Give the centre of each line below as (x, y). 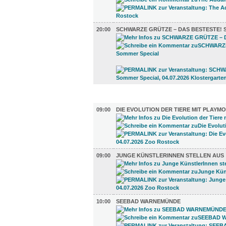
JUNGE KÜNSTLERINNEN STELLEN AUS (170, 155)
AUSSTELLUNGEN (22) (140, 98)
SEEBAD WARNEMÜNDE (148, 201)
